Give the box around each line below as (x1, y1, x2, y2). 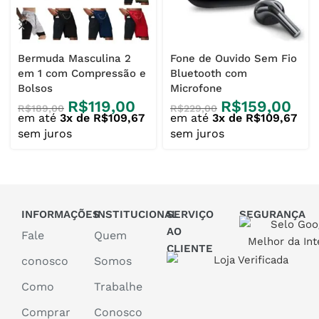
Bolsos (18, 82, 53, 95)
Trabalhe (94, 280, 142, 294)
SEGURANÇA (239, 208, 305, 221)
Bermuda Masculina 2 (18, 52, 131, 66)
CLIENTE (167, 242, 213, 256)
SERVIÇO (167, 208, 214, 221)
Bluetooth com (170, 67, 247, 80)
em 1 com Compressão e (18, 67, 146, 80)
